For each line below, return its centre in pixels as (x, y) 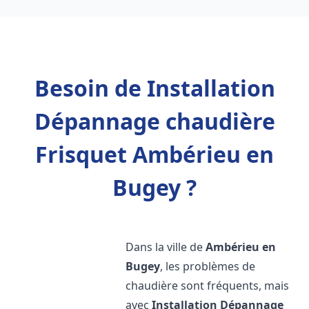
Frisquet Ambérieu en (154, 154)
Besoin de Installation (154, 88)
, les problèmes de (208, 266)
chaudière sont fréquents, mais (208, 286)
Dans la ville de (166, 247)
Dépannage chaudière (154, 121)
